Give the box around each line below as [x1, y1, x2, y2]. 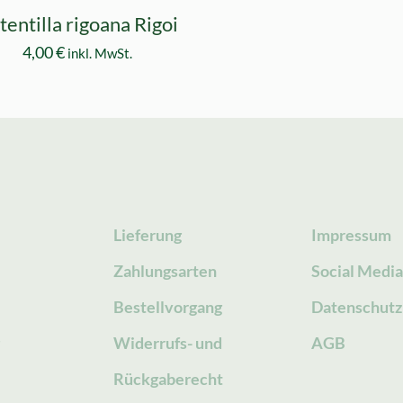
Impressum [311, 224, 392, 245]
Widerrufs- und [112, 332, 222, 353]
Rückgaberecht [112, 368, 223, 389]
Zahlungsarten [112, 260, 217, 281]
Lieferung [112, 224, 182, 245]
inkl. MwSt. [67, 44, 133, 61]
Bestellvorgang [112, 296, 222, 317]
